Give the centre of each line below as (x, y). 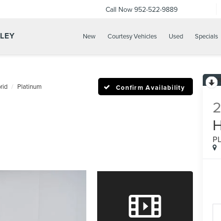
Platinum (30, 86)
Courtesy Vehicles (132, 36)
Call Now (119, 9)
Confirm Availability (150, 87)
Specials (206, 36)
